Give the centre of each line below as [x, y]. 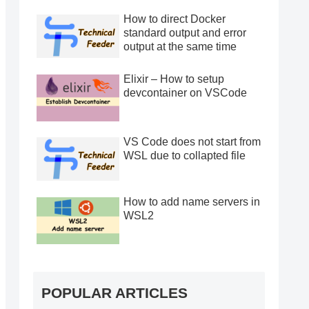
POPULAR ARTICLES [114, 293]
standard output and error [185, 33]
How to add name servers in [192, 201]
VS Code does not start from [192, 142]
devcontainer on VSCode [185, 92]
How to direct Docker [175, 19]
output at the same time [180, 47]
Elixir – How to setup [174, 79]
